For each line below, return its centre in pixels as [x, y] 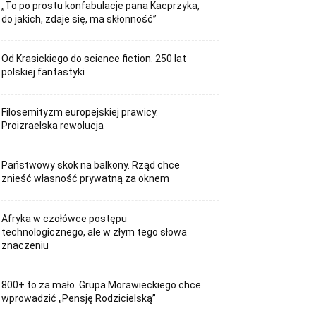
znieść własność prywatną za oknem [86, 179]
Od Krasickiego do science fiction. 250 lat [94, 59]
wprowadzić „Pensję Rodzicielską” [79, 299]
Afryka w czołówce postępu [65, 218]
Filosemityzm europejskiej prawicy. [80, 112]
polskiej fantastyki [43, 72]
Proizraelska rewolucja [53, 125]
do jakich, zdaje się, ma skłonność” [79, 19]
